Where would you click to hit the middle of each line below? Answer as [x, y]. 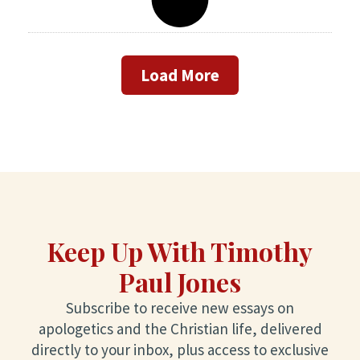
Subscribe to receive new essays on [180, 308]
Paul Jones [180, 282]
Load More [180, 75]
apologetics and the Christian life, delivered [180, 329]
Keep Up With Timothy [180, 251]
